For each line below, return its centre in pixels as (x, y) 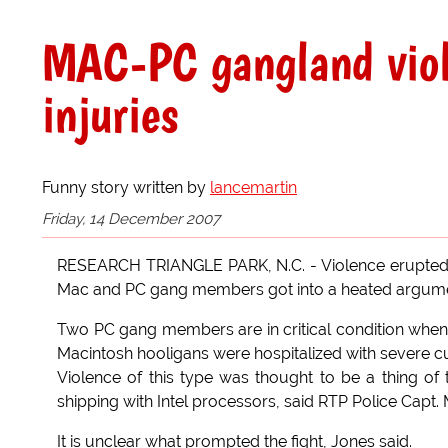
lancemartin (253, 187)
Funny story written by (126, 187)
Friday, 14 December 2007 (131, 218)
